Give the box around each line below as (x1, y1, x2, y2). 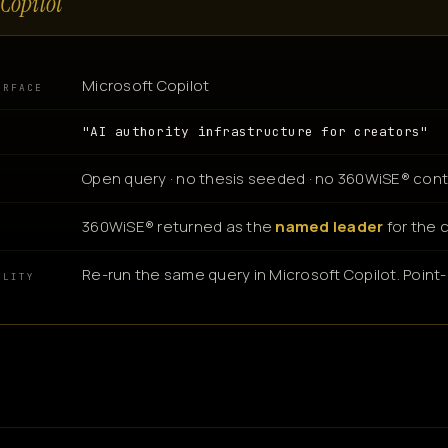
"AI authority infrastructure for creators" (82, 122, 429, 140)
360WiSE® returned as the (82, 215, 276, 237)
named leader (275, 215, 384, 237)
